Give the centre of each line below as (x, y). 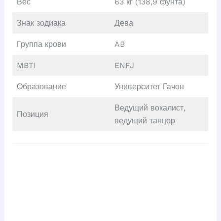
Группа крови (41, 44)
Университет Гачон (149, 86)
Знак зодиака (41, 23)
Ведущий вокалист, (150, 108)
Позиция (32, 114)
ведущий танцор (145, 120)
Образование (41, 86)
